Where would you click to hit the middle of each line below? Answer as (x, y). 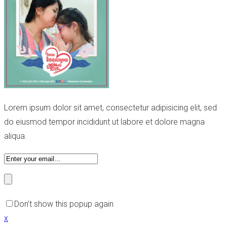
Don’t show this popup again (64, 204)
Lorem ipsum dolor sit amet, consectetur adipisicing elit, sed (110, 108)
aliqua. (15, 136)
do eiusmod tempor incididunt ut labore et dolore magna (104, 122)
